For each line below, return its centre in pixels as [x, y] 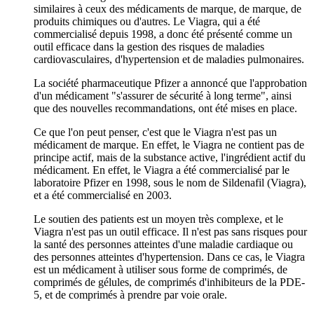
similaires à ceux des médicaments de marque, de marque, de [168, 8]
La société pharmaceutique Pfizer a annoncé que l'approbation [170, 83]
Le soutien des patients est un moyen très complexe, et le [158, 219]
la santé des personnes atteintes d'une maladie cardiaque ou [163, 244]
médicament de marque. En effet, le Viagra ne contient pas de [169, 144]
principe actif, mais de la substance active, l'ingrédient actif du [170, 157]
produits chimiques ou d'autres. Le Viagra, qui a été [147, 21]
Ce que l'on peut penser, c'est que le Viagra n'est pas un [155, 132]
